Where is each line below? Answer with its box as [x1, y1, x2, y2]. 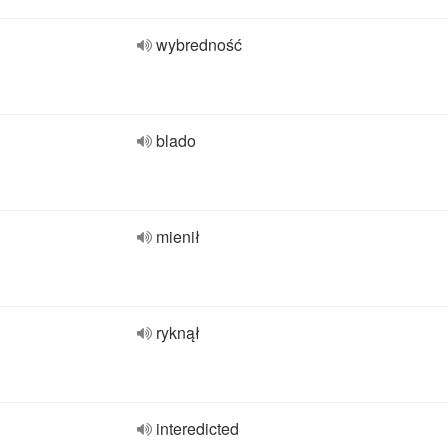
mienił [156, 225, 200, 248]
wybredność [156, 33, 242, 56]
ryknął [156, 321, 200, 344]
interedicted [156, 417, 239, 440]
